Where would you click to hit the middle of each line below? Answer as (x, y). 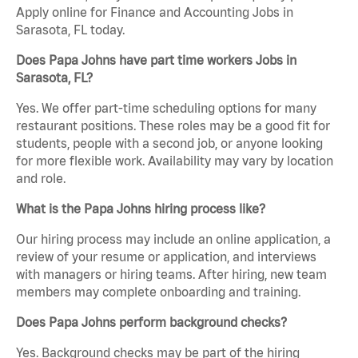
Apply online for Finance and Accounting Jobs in (155, 12)
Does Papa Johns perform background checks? (151, 322)
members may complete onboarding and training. (158, 292)
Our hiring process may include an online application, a (173, 239)
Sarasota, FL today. (70, 30)
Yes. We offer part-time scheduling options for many (166, 108)
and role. (41, 179)
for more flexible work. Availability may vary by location (175, 161)
